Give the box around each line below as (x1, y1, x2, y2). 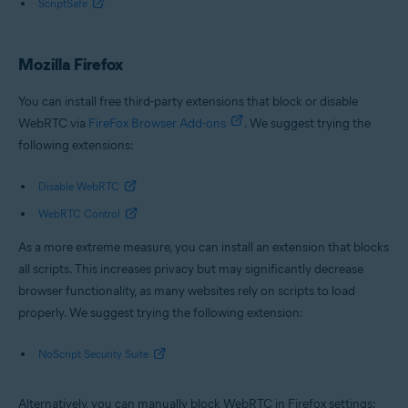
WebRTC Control (38, 207, 120, 220)
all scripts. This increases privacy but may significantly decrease (18, 261, 363, 277)
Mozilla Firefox (18, 55, 123, 75)
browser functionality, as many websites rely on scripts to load (18, 283, 355, 299)
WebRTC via (18, 116, 88, 131)
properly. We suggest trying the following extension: (18, 305, 303, 321)
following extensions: (18, 138, 134, 153)
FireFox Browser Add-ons (88, 116, 226, 131)
